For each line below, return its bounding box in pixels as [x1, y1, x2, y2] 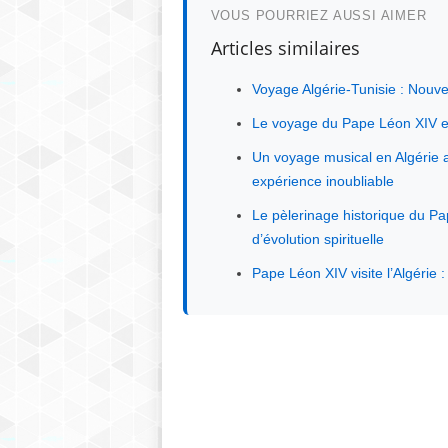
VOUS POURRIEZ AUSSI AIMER [210, 8, 427, 23]
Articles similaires [210, 36, 360, 60]
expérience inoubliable [251, 173, 394, 189]
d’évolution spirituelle [251, 231, 384, 247]
